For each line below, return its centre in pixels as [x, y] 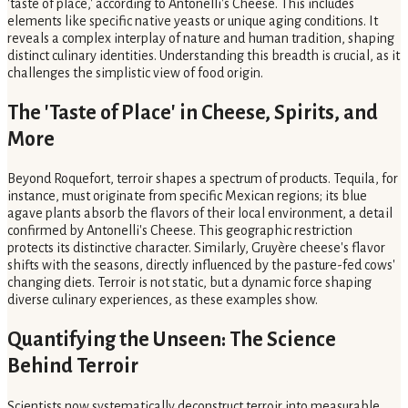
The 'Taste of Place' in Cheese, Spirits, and [193, 112]
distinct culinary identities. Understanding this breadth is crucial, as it [204, 55]
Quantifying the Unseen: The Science [172, 340]
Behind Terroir [73, 367]
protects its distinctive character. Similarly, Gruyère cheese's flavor [196, 248]
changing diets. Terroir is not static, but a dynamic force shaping [189, 283]
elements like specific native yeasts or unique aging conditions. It [193, 20]
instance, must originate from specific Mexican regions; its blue [187, 196]
